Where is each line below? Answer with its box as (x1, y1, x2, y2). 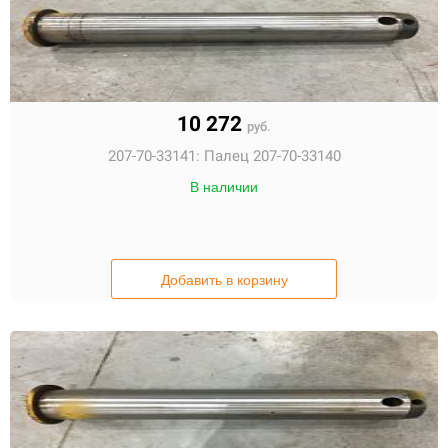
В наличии (190, 179, 258, 195)
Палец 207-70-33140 (203, 147, 341, 165)
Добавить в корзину (160, 272, 288, 288)
